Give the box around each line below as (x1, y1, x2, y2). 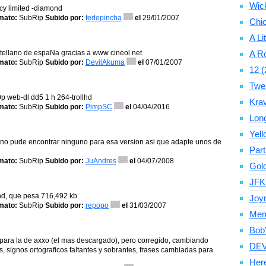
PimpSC (85, 103, 112, 111)
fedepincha (85, 14, 122, 22)
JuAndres (85, 157, 116, 165)
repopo (85, 201, 109, 210)
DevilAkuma (85, 58, 125, 66)
